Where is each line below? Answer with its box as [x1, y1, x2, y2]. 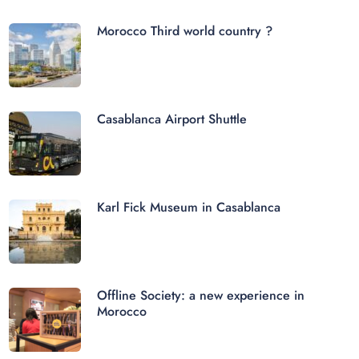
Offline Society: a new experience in [97, 285, 305, 305]
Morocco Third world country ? [97, 21, 273, 40]
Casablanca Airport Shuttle [97, 109, 248, 128]
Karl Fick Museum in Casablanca [97, 197, 281, 216]
